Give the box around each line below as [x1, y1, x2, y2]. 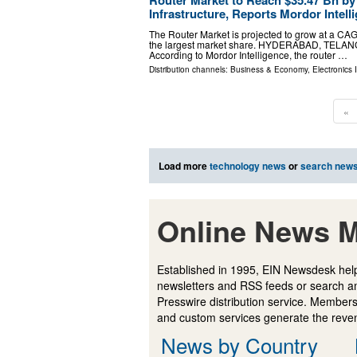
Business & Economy [230, 63, 308, 75]
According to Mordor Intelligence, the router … [149, 47, 347, 61]
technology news [210, 158, 286, 173]
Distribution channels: [149, 63, 230, 75]
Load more [159, 158, 210, 173]
